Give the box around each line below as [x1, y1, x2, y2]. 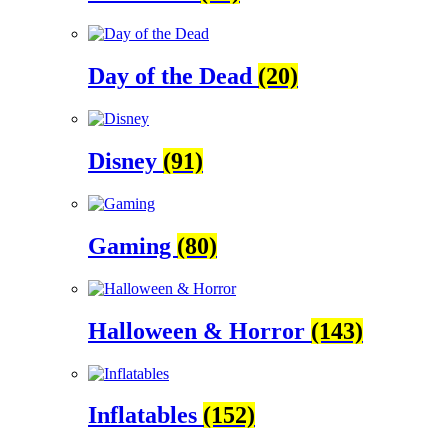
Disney [88, 148, 163, 175]
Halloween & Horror [88, 317, 311, 344]
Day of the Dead [88, 63, 258, 90]
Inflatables [88, 402, 203, 429]
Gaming [88, 232, 177, 259]
